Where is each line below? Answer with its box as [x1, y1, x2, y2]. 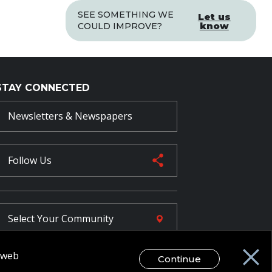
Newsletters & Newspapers [7, 109, 132, 123]
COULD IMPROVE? [78, 21, 162, 32]
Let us [197, 10, 231, 22]
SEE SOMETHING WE [78, 9, 174, 20]
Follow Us [7, 154, 52, 167]
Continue [158, 253, 201, 265]
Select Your [7, 212, 59, 225]
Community [58, 212, 114, 225]
